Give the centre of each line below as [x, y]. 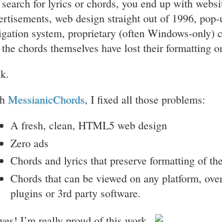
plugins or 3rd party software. [76, 193]
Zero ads [29, 143]
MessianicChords [46, 99]
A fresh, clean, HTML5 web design [89, 125]
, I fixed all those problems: [145, 99]
